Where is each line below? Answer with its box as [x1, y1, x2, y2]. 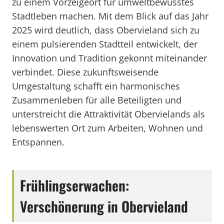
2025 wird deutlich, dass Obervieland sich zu [12, 24, 199, 36]
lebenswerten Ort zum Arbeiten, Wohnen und [12, 122, 203, 134]
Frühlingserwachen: [20, 175, 129, 195]
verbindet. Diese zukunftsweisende [12, 66, 158, 78]
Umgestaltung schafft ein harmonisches [12, 80, 180, 92]
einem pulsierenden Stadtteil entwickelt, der [12, 38, 197, 50]
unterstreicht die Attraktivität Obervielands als [12, 108, 205, 120]
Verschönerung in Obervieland [20, 196, 188, 216]
